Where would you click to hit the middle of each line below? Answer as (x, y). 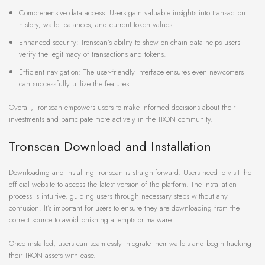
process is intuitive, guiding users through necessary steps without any (118, 196)
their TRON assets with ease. (52, 256)
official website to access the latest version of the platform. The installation (123, 185)
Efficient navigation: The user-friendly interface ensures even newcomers (131, 72)
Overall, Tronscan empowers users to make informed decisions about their (122, 108)
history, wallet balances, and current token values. (97, 25)
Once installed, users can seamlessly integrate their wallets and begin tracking (130, 244)
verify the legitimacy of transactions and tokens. (93, 54)
